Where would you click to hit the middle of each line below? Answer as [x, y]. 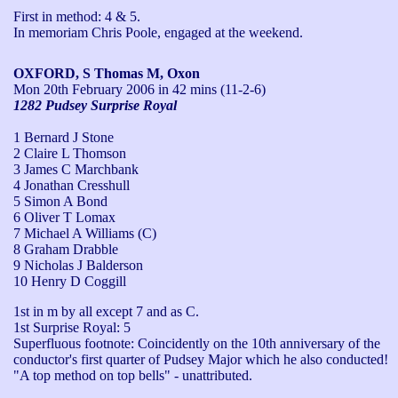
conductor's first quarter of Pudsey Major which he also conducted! [201, 359]
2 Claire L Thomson [70, 153]
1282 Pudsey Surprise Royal [95, 105]
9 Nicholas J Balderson [78, 265]
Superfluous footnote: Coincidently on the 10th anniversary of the [197, 343]
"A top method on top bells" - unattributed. [133, 375]
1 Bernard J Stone [64, 137]
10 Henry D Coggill [70, 281]
